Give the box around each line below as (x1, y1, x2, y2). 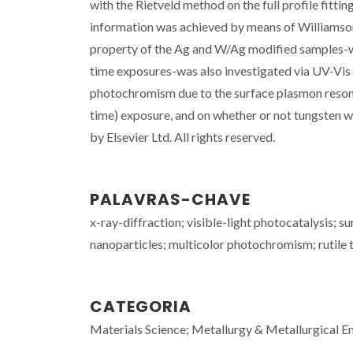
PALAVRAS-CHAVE (90, 188, 251, 210)
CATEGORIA (90, 295, 191, 318)
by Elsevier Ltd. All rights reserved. (90, 129, 275, 144)
